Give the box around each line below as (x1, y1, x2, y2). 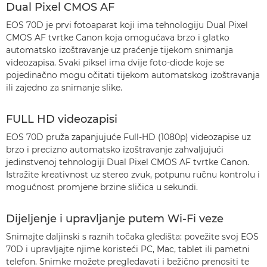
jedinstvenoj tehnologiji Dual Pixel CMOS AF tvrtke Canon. (6, 157, 249, 167)
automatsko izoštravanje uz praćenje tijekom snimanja (6, 45, 233, 55)
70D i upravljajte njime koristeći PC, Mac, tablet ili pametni (6, 244, 250, 254)
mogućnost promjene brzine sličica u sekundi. (6, 182, 198, 193)
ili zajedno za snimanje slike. (6, 82, 122, 93)
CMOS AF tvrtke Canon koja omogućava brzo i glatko (6, 32, 229, 43)
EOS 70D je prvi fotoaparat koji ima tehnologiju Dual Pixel (6, 20, 248, 30)
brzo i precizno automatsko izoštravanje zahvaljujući (6, 144, 223, 155)
